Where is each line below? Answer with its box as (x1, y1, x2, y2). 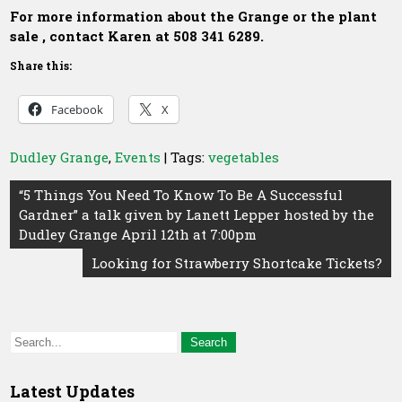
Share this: (10, 58, 73, 73)
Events (115, 148, 162, 166)
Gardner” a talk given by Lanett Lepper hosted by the (19, 205, 375, 223)
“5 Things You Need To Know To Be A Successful (19, 186, 344, 204)
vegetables (208, 148, 280, 166)
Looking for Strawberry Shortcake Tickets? (92, 254, 383, 272)
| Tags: (164, 148, 209, 166)
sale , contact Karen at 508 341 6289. (10, 27, 265, 45)
